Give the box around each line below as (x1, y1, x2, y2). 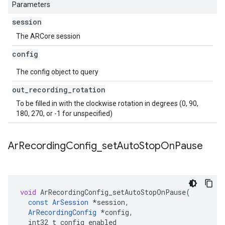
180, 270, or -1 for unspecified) (16, 109, 113, 118)
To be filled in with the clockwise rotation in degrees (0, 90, (16, 99, 198, 107)
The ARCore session (16, 32, 80, 40)
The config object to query (16, 68, 98, 76)
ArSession (52, 197, 88, 207)
